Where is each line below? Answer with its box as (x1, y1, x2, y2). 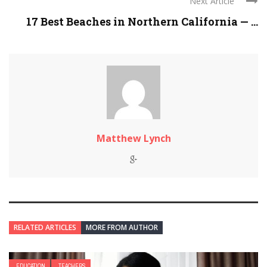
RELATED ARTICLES (14, 222, 76, 233)
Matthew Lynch (96, 132, 171, 145)
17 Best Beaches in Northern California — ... (26, 14, 258, 29)
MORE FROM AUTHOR (86, 222, 158, 233)
